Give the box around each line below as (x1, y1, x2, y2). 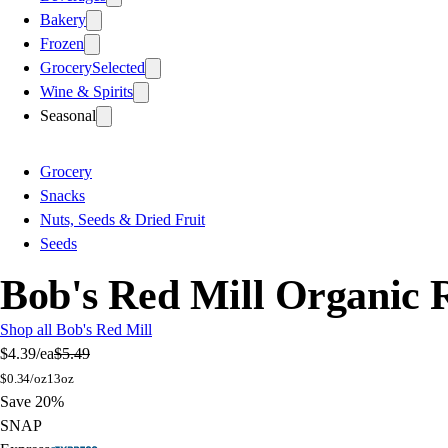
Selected (92, 58, 145, 76)
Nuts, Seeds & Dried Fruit (40, 210, 205, 228)
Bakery (40, 10, 86, 28)
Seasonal (40, 106, 96, 124)
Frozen (40, 34, 84, 52)
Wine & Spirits (40, 82, 133, 100)
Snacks (40, 186, 85, 204)
